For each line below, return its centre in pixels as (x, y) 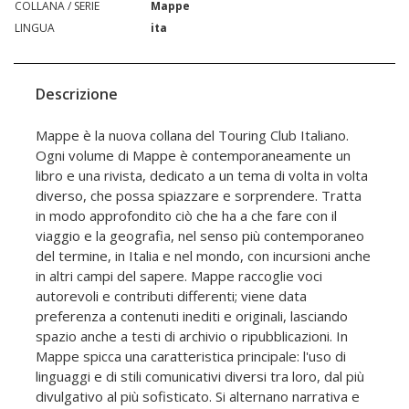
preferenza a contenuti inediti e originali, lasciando (192, 316)
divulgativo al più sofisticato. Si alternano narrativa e (198, 397)
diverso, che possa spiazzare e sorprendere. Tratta (199, 196)
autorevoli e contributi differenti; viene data (171, 296)
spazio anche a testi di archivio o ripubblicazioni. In (192, 336)
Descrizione (77, 94)
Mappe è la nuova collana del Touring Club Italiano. (192, 136)
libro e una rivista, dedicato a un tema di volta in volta (202, 176)
